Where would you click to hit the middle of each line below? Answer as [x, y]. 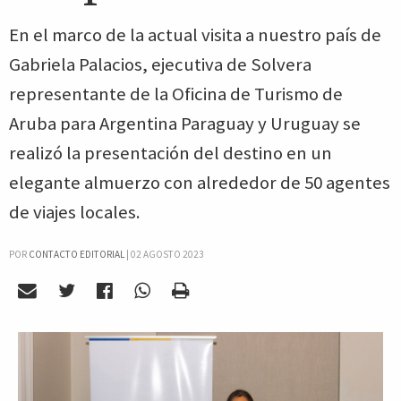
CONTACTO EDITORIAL [77, 254]
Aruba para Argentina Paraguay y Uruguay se [185, 124]
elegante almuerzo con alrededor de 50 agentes [200, 183]
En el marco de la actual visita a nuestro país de [195, 35]
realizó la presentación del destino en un [171, 153]
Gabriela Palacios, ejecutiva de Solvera [160, 64]
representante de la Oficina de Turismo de [176, 94]
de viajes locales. [75, 212]
